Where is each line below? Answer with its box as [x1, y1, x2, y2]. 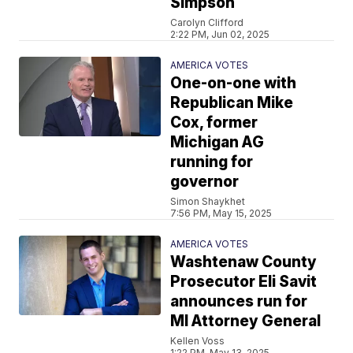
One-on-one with [170, 73, 297, 92]
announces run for [170, 292, 308, 310]
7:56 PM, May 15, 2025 [170, 206, 273, 219]
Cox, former [170, 113, 258, 132]
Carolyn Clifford [170, 16, 244, 28]
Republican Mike [170, 93, 294, 112]
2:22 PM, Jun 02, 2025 [170, 28, 270, 40]
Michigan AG [170, 132, 265, 151]
